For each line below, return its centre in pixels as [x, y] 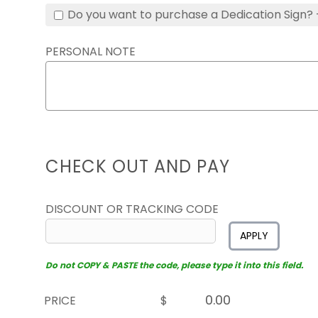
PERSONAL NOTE [91, 51]
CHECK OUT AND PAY [138, 166]
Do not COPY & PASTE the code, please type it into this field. [174, 265]
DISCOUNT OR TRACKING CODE [132, 209]
